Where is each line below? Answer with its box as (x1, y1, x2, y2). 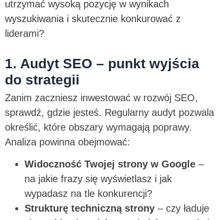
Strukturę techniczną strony (25, 202, 155, 214)
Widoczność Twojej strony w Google (25, 158, 195, 169)
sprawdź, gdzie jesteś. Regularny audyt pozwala (5, 107, 214, 118)
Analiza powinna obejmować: (5, 137, 133, 148)
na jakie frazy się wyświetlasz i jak (25, 173, 172, 184)
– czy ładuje (155, 202, 209, 214)
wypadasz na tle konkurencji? (25, 188, 155, 199)
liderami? (5, 28, 47, 39)
